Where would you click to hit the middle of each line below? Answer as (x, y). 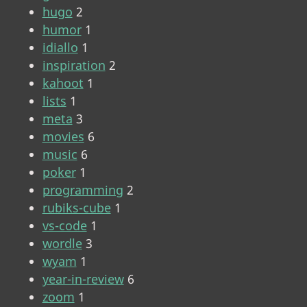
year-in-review (83, 279)
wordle (62, 243)
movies (63, 136)
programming (83, 189)
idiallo (60, 47)
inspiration (74, 65)
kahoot (63, 83)
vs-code (64, 225)
